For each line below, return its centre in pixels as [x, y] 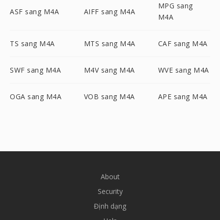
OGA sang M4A [36, 96]
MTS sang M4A [110, 43]
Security [110, 191]
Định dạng [110, 206]
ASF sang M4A [34, 11]
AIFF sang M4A [110, 11]
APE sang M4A [183, 96]
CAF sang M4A [183, 43]
